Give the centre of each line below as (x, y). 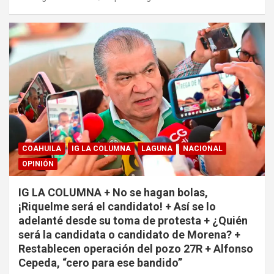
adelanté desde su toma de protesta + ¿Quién (133, 220)
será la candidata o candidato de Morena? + (129, 234)
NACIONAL (203, 148)
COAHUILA (42, 148)
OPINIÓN (38, 164)
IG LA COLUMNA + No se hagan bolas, (113, 192)
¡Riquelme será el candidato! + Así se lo (117, 206)
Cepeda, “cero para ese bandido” (100, 262)
